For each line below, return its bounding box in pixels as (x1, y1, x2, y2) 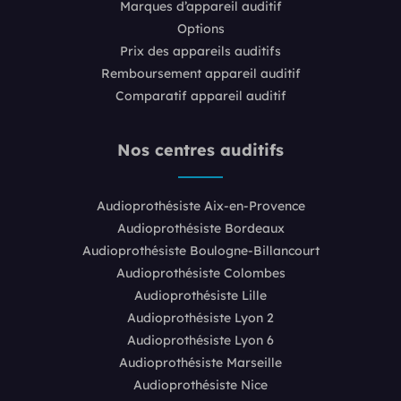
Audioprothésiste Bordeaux (116, 219, 285, 236)
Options (176, 20, 225, 37)
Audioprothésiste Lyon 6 (127, 331, 274, 348)
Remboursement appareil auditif (100, 64, 301, 81)
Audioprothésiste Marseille (119, 354, 282, 371)
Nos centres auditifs (117, 139, 284, 160)
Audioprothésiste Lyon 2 (127, 309, 274, 326)
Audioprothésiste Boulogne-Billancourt (81, 242, 320, 259)
